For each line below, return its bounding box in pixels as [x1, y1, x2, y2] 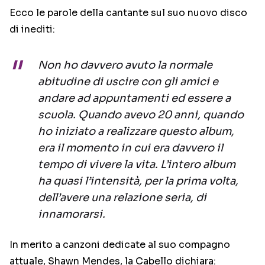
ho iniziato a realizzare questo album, [38, 125, 234, 138]
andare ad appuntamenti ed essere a [38, 92, 231, 105]
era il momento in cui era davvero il [38, 141, 223, 155]
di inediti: [9, 23, 55, 36]
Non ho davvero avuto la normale [38, 59, 212, 72]
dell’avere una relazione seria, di [38, 191, 206, 205]
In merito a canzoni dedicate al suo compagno [9, 238, 230, 251]
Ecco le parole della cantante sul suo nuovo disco [9, 7, 247, 20]
